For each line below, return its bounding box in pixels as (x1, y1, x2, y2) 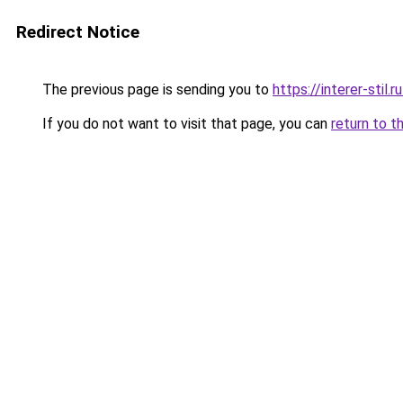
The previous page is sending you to (39, 81, 273, 98)
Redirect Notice (16, 22, 139, 42)
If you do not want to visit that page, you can (39, 115, 331, 132)
